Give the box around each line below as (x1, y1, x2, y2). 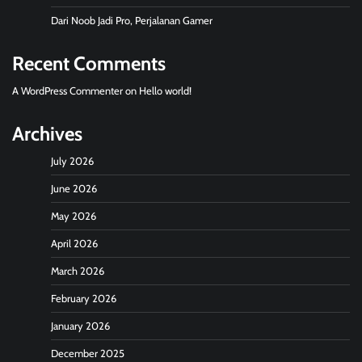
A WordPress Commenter (12, 84, 123, 97)
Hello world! (139, 84, 192, 97)
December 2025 (51, 347, 124, 360)
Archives (12, 121, 82, 145)
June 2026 (51, 182, 97, 195)
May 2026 (51, 209, 96, 222)
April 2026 (51, 237, 98, 250)
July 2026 (51, 154, 94, 167)
